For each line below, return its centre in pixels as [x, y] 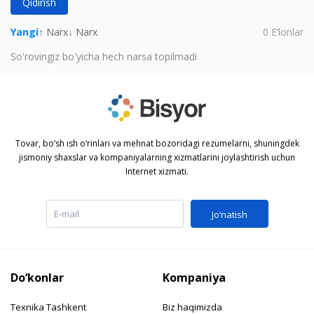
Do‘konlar [37, 277]
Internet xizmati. [157, 171]
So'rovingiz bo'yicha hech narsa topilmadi [104, 56]
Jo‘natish [229, 214]
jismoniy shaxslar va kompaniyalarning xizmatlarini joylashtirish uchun [157, 157]
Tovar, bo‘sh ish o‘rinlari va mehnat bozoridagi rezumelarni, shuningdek [157, 143]
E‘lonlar [287, 32]
